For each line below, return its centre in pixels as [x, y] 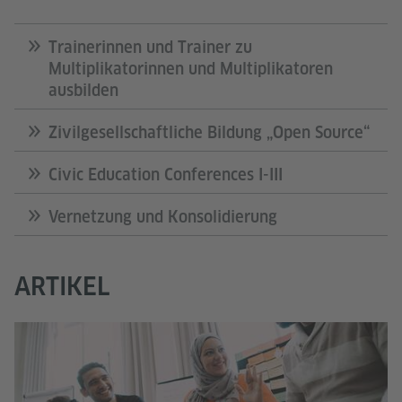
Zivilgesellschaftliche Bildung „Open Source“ [209, 133]
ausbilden [83, 91]
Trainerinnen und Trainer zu [150, 48]
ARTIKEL [62, 286]
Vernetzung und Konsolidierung [163, 217]
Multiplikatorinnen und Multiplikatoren [191, 69]
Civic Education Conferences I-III [166, 175]
